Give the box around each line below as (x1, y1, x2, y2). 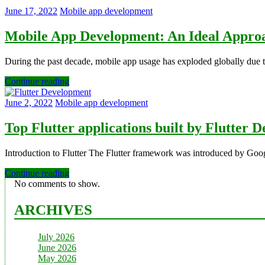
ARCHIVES (14, 201, 92, 218)
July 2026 (38, 231, 75, 242)
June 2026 (38, 242, 76, 253)
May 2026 (38, 253, 76, 263)
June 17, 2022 (5, 6, 57, 17)
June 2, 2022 (5, 98, 53, 108)
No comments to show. (14, 179, 100, 189)
